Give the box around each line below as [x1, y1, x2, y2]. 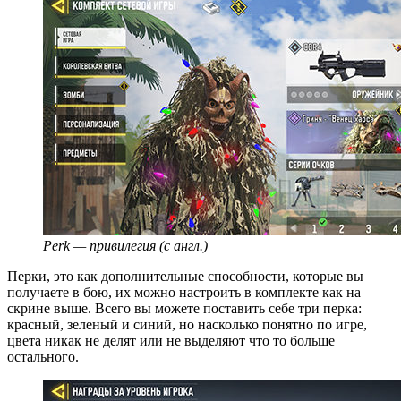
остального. [7, 348, 79, 364]
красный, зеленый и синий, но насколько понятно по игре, [7, 316, 367, 332]
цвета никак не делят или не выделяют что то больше [7, 332, 335, 348]
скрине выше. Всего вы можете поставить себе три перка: [7, 300, 362, 316]
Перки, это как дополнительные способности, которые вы [7, 268, 363, 284]
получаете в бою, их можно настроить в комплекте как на [7, 284, 361, 300]
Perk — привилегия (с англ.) [43, 237, 208, 253]
